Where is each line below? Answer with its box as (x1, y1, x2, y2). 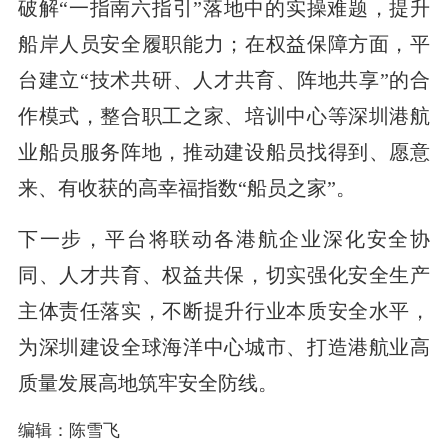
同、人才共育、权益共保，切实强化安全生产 (17, 263, 431, 286)
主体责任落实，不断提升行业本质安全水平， (17, 299, 431, 322)
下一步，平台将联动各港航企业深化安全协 (17, 227, 431, 250)
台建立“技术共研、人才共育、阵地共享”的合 (17, 68, 431, 91)
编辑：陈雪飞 (17, 420, 120, 440)
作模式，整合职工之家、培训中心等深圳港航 (17, 104, 431, 127)
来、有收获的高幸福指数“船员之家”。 (17, 176, 356, 199)
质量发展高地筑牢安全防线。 (17, 371, 278, 394)
